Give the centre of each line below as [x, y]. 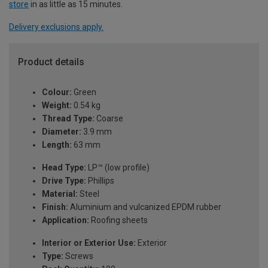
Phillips [100, 180]
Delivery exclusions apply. [56, 27]
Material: [60, 194]
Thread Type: [68, 118]
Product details [51, 62]
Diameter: [62, 131]
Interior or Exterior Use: [89, 243]
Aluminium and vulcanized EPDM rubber [145, 207]
